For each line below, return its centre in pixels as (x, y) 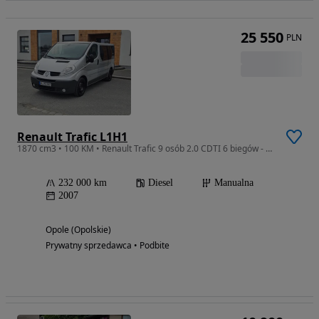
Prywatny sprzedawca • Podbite (108, 246)
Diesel (161, 183)
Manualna (234, 183)
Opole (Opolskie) (78, 230)
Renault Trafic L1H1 (72, 137)
